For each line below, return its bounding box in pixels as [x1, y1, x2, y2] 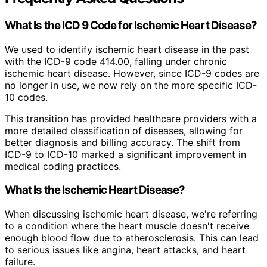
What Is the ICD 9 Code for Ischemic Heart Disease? [5, 18, 257, 33]
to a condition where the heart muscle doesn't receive [5, 220, 249, 232]
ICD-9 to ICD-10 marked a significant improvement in [5, 148, 246, 160]
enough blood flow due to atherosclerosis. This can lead [5, 232, 259, 244]
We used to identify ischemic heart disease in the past [5, 43, 249, 55]
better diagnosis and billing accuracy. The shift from [5, 136, 240, 148]
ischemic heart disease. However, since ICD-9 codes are [5, 67, 259, 79]
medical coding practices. [5, 160, 121, 172]
